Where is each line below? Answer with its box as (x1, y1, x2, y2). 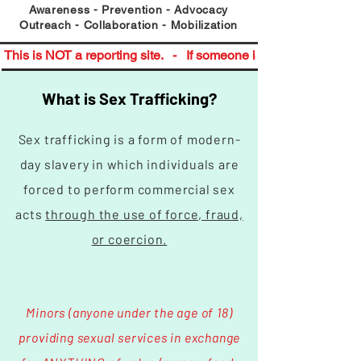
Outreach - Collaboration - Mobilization (19, 19, 239, 31)
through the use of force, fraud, (45, 206, 243, 222)
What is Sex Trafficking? (41, 89, 217, 108)
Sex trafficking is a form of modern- (18, 131, 241, 147)
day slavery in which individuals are (19, 156, 239, 172)
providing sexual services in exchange (18, 330, 241, 345)
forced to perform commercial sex (23, 181, 235, 197)
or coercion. (91, 231, 168, 247)
